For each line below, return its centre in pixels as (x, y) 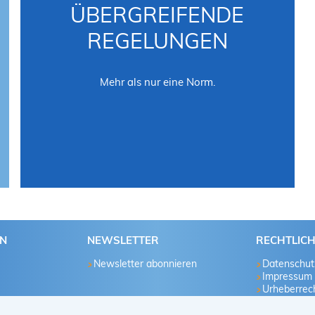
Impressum (288, 276)
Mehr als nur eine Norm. (157, 82)
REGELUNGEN (157, 40)
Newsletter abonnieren (146, 263)
